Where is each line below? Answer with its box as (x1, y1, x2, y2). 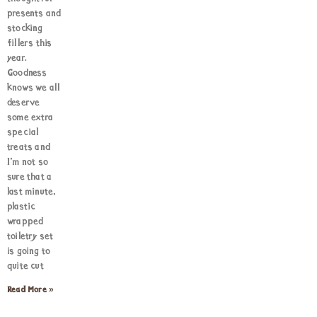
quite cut (7, 261, 44, 272)
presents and (7, 8, 62, 19)
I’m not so (7, 157, 49, 168)
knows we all (7, 83, 61, 93)
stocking (7, 23, 43, 34)
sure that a (7, 172, 52, 183)
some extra (7, 113, 53, 123)
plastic (7, 202, 36, 212)
